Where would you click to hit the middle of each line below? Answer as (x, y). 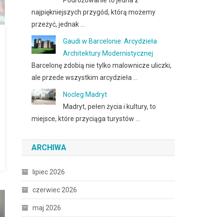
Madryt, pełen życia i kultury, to (110, 107)
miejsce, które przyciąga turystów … (86, 119)
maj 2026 (47, 208)
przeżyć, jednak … (58, 24)
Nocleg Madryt (85, 94)
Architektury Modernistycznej (108, 53)
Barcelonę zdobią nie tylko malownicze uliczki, (102, 65)
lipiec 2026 (49, 172)
